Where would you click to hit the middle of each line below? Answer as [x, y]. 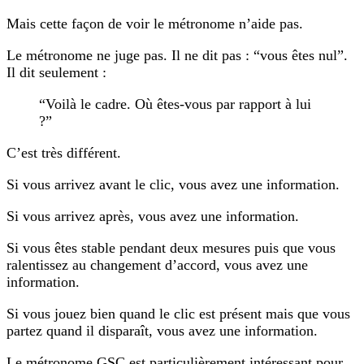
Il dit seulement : [56, 72]
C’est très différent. [64, 152]
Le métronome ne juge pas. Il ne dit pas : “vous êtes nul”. [177, 55]
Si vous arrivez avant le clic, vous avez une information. [173, 184]
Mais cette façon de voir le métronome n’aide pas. [155, 23]
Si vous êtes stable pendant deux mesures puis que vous [171, 247]
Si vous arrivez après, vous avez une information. [153, 216]
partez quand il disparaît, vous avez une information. [162, 330]
